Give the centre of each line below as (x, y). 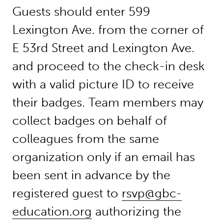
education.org (52, 211)
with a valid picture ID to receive (103, 84)
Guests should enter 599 (81, 11)
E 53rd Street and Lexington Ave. (103, 48)
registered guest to (67, 193)
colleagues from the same (85, 138)
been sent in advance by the (91, 175)
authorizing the (136, 211)
